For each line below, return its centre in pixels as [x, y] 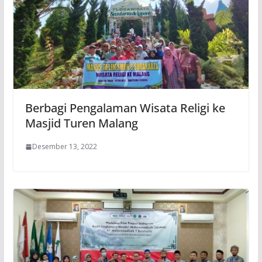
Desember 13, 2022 [64, 147]
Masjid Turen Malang [81, 123]
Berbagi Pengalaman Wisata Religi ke [125, 108]
